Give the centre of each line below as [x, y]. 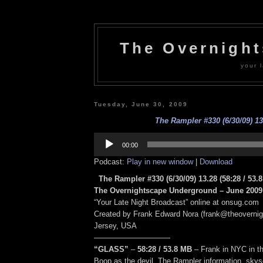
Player [104, 145]
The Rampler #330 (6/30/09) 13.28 [158, 179]
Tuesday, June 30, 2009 [141, 104]
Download [216, 161]
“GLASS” [111, 249]
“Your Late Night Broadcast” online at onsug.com [176, 203]
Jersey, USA [115, 226]
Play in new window [160, 161]
